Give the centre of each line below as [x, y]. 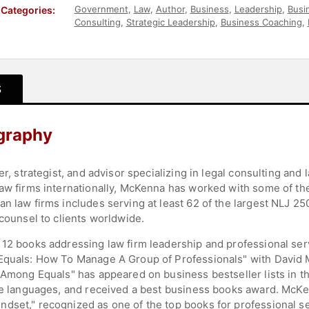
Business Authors [112, 35]
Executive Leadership [202, 35]
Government [101, 9]
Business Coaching [261, 22]
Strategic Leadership [170, 22]
